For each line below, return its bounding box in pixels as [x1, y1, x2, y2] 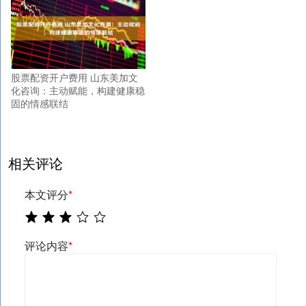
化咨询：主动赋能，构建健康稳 [11, 83, 145, 98]
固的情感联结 [11, 96, 68, 111]
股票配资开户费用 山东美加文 [11, 70, 138, 85]
